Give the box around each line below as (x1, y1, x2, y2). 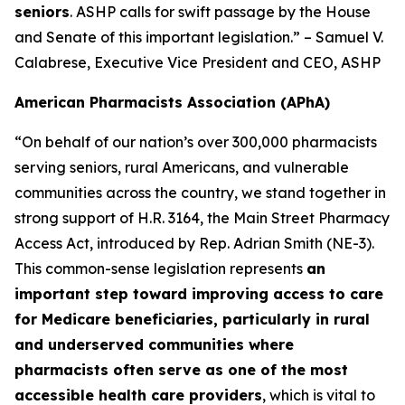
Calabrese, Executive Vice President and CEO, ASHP (14, 53, 381, 71)
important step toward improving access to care (14, 285, 383, 303)
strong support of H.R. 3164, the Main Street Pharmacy (14, 209, 390, 227)
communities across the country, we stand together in (14, 184, 386, 202)
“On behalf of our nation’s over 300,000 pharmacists (14, 133, 377, 151)
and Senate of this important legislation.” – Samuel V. (14, 28, 383, 46)
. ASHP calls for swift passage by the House (70, 3, 371, 21)
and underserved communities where (14, 335, 294, 353)
